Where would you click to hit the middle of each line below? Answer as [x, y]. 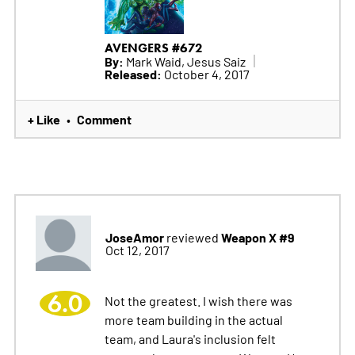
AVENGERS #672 [153, 48]
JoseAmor [134, 237]
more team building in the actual [193, 319]
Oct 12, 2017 [137, 249]
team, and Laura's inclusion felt [190, 338]
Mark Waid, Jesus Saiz [184, 61]
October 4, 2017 [205, 73]
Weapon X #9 [258, 237]
